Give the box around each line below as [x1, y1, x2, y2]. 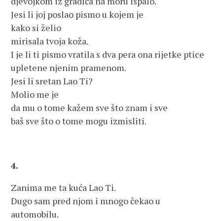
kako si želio [11, 22, 62, 34]
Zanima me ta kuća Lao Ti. [11, 182, 116, 193]
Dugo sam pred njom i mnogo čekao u [11, 195, 161, 207]
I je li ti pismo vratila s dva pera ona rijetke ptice [11, 48, 205, 60]
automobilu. [11, 208, 59, 220]
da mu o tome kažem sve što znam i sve [11, 102, 168, 113]
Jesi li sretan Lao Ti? [11, 75, 93, 87]
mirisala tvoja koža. [11, 35, 89, 47]
